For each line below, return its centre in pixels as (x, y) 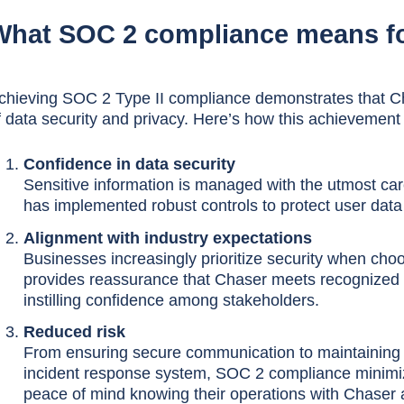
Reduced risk (74, 332)
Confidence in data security (129, 164)
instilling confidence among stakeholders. (171, 300)
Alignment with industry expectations (167, 238)
